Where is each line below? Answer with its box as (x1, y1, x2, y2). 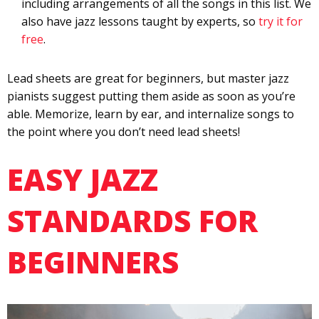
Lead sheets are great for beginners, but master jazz (7, 70, 289, 87)
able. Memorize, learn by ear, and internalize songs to (7, 106, 294, 122)
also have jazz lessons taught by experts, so (21, 14, 258, 30)
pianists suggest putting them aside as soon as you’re (7, 88, 296, 105)
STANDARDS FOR (7, 200, 258, 241)
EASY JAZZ (7, 159, 158, 200)
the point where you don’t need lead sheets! (7, 124, 240, 140)
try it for (258, 14, 303, 30)
